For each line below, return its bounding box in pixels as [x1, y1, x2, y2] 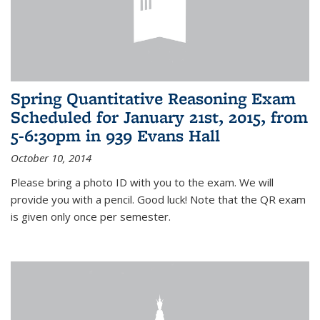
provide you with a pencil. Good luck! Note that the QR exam [11, 192, 306, 207]
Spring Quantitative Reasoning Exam [11, 87, 296, 110]
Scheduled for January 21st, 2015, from [11, 106, 308, 129]
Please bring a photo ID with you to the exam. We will [11, 175, 274, 190]
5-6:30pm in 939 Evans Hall [11, 124, 220, 147]
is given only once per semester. [11, 209, 171, 224]
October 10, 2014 [11, 151, 91, 166]
